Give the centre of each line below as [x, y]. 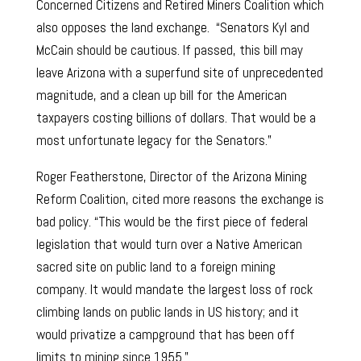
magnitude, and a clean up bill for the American [161, 95]
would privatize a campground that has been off [165, 335]
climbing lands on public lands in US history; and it [167, 312]
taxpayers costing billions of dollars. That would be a [176, 118]
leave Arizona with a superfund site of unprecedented [179, 73]
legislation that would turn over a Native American [169, 245]
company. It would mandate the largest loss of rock [174, 290]
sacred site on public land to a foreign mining [156, 267]
